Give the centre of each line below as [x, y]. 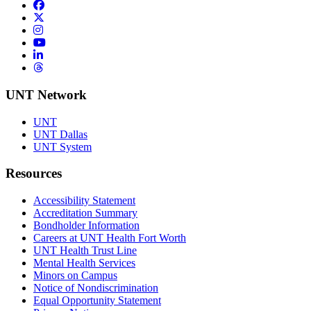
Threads [60, 67]
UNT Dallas [60, 134]
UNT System [62, 146]
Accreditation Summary [85, 213]
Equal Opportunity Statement [97, 301]
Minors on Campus [75, 276]
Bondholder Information [86, 226]
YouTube [65, 42]
